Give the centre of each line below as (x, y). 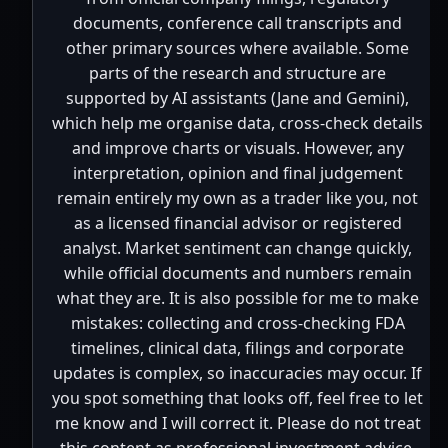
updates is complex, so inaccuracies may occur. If (238, 373)
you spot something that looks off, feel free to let (238, 398)
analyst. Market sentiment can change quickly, (238, 248)
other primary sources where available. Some (238, 48)
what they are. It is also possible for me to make (237, 298)
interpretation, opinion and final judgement (237, 173)
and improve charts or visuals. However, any (237, 148)
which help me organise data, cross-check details (238, 123)
